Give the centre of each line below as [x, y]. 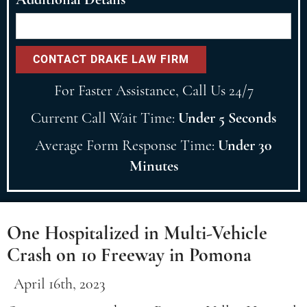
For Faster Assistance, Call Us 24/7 [153, 90]
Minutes [153, 166]
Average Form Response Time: [126, 145]
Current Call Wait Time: [105, 118]
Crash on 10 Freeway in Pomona [129, 255]
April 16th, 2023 [60, 284]
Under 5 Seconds [227, 118]
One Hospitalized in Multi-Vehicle [137, 233]
